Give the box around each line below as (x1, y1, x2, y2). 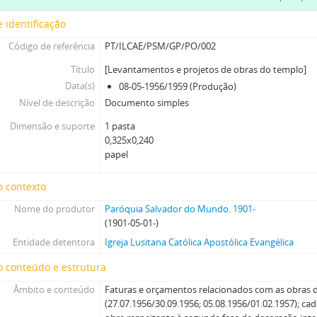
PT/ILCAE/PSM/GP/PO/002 (105, 40, 217, 52)
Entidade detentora (12, 236, 95, 248)
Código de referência (8, 40, 95, 52)
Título (70, 63, 95, 76)
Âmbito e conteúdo (13, 283, 95, 296)
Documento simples (105, 96, 190, 109)
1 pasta (105, 120, 136, 132)
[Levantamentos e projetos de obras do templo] (105, 63, 307, 76)
